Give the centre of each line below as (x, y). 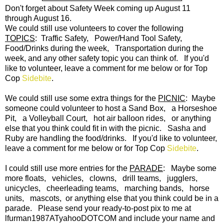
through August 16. (38, 18)
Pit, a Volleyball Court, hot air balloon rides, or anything (108, 118)
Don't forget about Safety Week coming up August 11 (98, 8)
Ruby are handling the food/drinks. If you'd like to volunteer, (111, 138)
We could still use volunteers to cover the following (94, 28)
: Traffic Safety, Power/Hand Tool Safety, (110, 38)
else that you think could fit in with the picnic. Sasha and (105, 128)
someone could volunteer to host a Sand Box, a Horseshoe (111, 108)
